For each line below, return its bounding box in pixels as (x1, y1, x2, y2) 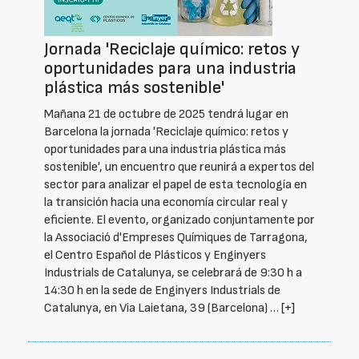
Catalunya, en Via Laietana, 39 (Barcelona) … (44, 301, 281, 316)
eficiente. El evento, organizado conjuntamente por (44, 212, 315, 228)
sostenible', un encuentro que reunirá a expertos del (44, 159, 314, 175)
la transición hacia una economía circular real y (44, 195, 288, 210)
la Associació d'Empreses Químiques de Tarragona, (44, 230, 308, 245)
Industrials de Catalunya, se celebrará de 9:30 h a (44, 265, 302, 280)
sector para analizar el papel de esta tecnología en (44, 177, 307, 192)
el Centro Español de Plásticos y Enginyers (44, 248, 266, 263)
